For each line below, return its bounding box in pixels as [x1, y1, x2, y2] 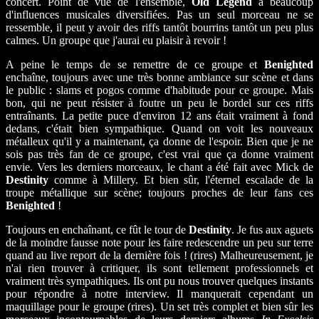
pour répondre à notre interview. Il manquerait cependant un [6, 287, 313, 300]
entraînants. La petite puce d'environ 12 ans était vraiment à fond [6, 109, 313, 122]
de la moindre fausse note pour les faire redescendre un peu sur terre [6, 236, 313, 249]
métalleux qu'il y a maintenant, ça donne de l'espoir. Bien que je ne [6, 135, 313, 147]
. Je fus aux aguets [231, 223, 313, 236]
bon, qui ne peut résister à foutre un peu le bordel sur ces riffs [6, 96, 313, 109]
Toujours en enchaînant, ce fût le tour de [6, 223, 189, 236]
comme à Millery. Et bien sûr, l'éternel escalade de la [48, 173, 313, 186]
